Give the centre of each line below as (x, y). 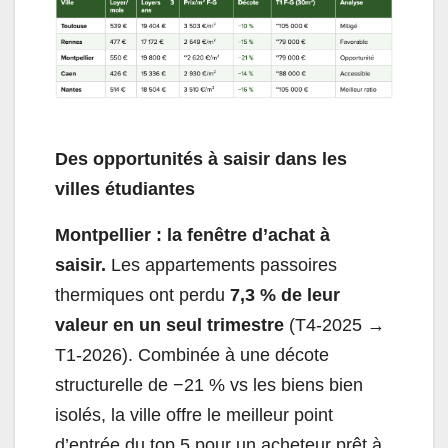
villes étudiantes (125, 189)
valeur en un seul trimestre (169, 325)
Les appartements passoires (224, 265)
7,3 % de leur (285, 295)
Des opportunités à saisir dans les (201, 159)
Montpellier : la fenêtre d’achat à (192, 235)
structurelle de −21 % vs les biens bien (209, 385)
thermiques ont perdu (142, 295)
